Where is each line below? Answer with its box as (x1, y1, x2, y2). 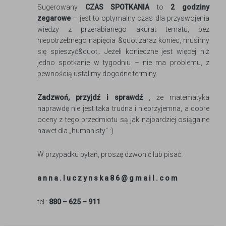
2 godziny (171, 3, 210, 11)
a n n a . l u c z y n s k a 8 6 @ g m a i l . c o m (37, 174, 178, 182)
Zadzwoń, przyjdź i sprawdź (37, 93, 143, 101)
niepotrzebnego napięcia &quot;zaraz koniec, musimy (37, 36, 209, 44)
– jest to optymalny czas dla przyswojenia (71, 14, 209, 22)
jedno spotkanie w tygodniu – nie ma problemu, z (37, 59, 209, 67)
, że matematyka (143, 93, 209, 101)
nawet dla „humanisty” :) (37, 127, 114, 135)
